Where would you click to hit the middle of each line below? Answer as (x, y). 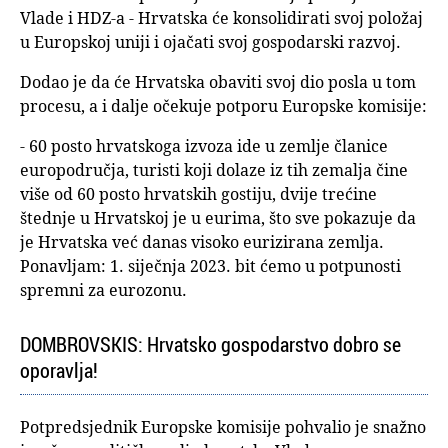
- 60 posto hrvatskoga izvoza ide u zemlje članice (204, 146)
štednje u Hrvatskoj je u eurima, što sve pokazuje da (218, 218)
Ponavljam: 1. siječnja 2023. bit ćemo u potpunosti (210, 266)
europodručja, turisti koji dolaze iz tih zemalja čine (214, 170)
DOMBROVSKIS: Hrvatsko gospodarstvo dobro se (210, 345)
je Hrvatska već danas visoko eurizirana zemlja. (202, 242)
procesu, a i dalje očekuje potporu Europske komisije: (223, 106)
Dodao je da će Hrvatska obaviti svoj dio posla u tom (218, 82)
